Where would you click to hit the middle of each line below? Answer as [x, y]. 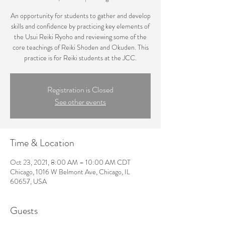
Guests [24, 211]
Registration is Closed [80, 90]
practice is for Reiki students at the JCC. [80, 58]
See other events [80, 102]
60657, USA [28, 181]
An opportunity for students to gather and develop [80, 16]
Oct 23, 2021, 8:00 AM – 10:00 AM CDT [70, 162]
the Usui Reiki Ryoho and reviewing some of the [80, 37]
